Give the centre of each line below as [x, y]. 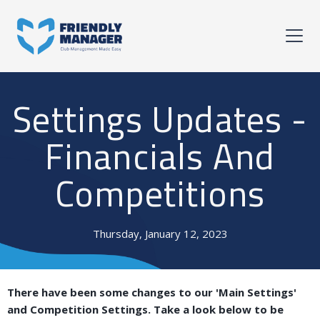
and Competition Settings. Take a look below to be [145, 309]
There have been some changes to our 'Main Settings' [152, 292]
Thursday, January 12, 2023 [160, 234]
